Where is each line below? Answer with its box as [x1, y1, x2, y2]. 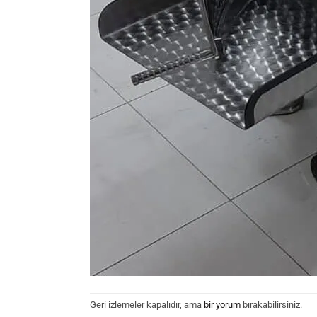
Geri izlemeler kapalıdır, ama [90, 299, 204, 310]
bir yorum [204, 299, 241, 310]
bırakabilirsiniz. [241, 299, 302, 310]
